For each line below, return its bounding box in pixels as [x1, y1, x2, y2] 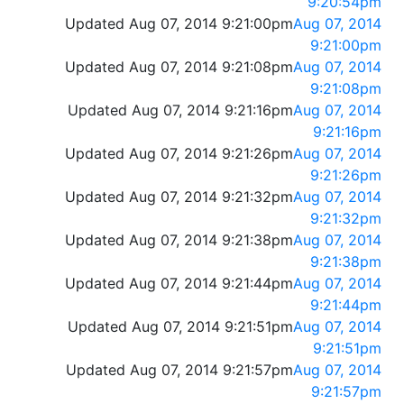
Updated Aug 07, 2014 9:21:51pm [68, 317, 293, 336]
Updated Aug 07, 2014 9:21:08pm [65, 58, 293, 77]
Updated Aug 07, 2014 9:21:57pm [66, 361, 293, 380]
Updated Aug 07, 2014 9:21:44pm [65, 274, 293, 293]
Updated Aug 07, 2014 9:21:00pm [65, 14, 293, 33]
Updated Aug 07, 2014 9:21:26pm [65, 144, 293, 163]
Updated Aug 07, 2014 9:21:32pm [65, 188, 293, 207]
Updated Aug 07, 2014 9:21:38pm [65, 231, 293, 250]
